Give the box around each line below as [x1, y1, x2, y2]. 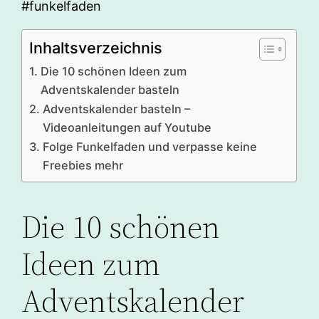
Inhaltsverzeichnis [29, 38, 163, 58]
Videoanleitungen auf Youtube [42, 120, 211, 135]
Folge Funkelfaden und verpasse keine [42, 140, 257, 155]
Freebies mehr [42, 158, 123, 173]
